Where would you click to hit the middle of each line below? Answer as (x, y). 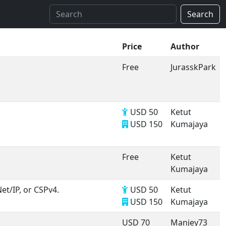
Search (200, 14)
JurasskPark (193, 67)
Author (185, 46)
